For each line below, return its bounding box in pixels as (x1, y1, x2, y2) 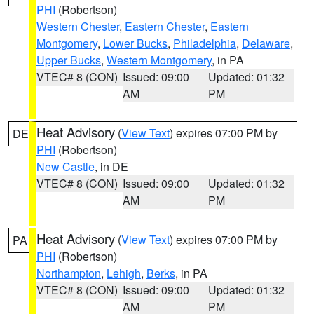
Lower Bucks (103, 35, 168, 51)
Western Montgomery (107, 52, 212, 68)
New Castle (36, 158, 95, 175)
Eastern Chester (125, 18, 205, 34)
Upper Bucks (36, 52, 101, 68)
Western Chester (36, 18, 119, 34)
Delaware (242, 35, 290, 51)
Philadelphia (173, 35, 236, 51)
